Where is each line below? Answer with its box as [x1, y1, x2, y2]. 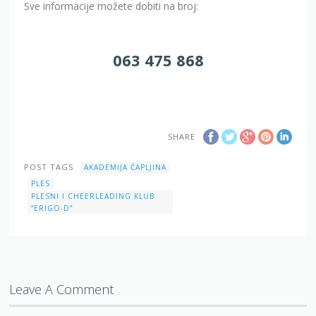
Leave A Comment [9, 281, 114, 298]
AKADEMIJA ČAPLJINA [84, 162, 167, 173]
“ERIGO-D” [31, 203, 73, 214]
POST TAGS [24, 162, 74, 173]
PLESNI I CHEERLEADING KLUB [31, 191, 155, 202]
